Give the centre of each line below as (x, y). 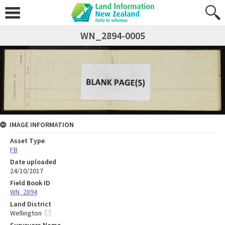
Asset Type (27, 140)
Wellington (26, 213)
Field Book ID (30, 183)
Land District (31, 204)
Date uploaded (33, 161)
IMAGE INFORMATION (42, 124)
